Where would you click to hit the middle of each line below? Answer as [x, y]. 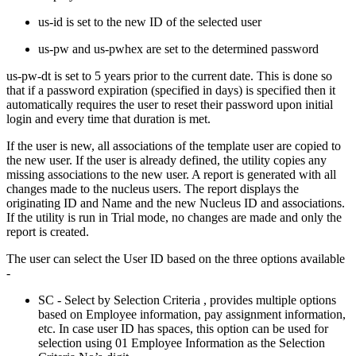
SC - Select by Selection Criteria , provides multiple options [187, 300]
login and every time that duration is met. [108, 118]
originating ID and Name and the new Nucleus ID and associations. [176, 203]
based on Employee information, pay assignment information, [192, 314]
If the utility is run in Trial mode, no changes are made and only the [174, 217]
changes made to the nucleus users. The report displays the [153, 188]
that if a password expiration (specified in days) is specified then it [171, 90]
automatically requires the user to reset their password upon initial [170, 104]
